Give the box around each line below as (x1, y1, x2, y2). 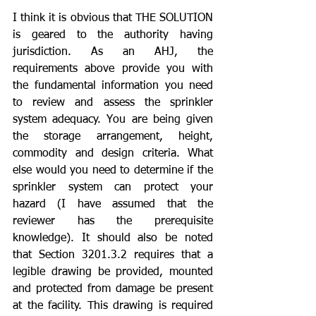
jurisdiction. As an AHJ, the (13, 46, 213, 58)
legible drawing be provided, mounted (13, 266, 213, 278)
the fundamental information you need (13, 80, 213, 92)
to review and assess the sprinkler (13, 97, 213, 109)
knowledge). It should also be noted (13, 232, 213, 244)
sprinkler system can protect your (13, 181, 213, 193)
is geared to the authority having (13, 29, 213, 41)
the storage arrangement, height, (13, 130, 213, 142)
